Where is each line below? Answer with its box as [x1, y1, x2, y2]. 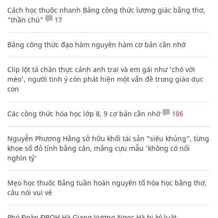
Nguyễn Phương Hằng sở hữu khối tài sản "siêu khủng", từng [7, 134, 209, 144]
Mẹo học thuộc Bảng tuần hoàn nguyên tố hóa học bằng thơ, [7, 178, 207, 188]
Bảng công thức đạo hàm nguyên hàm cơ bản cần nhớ [7, 40, 186, 50]
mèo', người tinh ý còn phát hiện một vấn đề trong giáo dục [7, 74, 203, 84]
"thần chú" [7, 15, 43, 25]
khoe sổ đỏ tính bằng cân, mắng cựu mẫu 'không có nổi [7, 144, 190, 153]
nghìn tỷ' [7, 153, 37, 163]
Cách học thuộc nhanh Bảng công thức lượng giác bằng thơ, [7, 5, 205, 15]
